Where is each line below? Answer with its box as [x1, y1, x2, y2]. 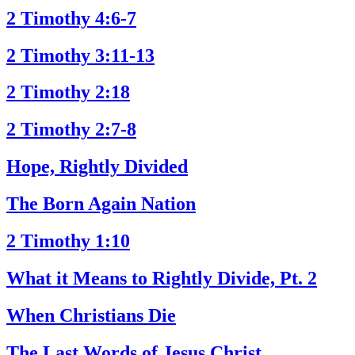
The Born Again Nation [6, 193, 196, 215]
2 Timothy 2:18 [6, 82, 130, 103]
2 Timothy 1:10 [6, 231, 130, 252]
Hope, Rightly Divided [6, 156, 188, 177]
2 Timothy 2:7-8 [6, 119, 136, 140]
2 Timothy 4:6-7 [6, 7, 136, 29]
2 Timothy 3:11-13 [6, 44, 155, 66]
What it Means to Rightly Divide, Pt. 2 [6, 268, 317, 288]
